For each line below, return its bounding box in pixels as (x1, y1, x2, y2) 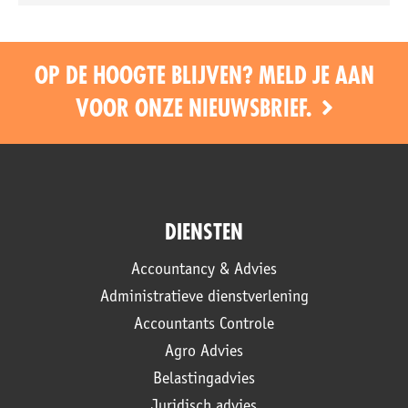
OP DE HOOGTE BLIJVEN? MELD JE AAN (34, 64, 374, 88)
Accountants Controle (134, 316, 274, 333)
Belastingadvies (153, 371, 255, 388)
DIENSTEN (165, 220, 243, 243)
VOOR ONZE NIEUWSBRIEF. (75, 97, 317, 121)
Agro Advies (165, 343, 243, 361)
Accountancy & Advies (131, 261, 277, 279)
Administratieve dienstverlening (99, 289, 309, 306)
